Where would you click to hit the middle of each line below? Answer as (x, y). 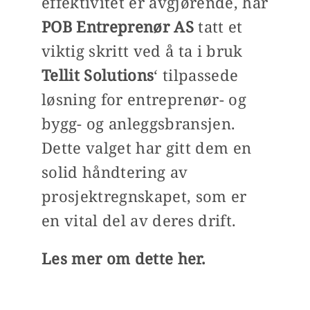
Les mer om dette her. (123, 258)
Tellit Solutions (98, 75)
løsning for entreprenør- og (144, 99)
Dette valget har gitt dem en (146, 148)
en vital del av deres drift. (139, 220)
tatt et (220, 27)
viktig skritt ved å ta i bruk (142, 51)
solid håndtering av (115, 172)
